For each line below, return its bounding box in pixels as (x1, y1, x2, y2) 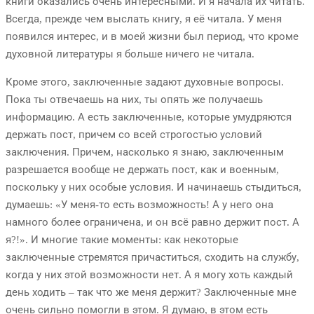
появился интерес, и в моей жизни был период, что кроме (6, 31, 299, 43)
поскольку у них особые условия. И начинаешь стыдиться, (6, 182, 301, 193)
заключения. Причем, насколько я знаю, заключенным (6, 146, 284, 158)
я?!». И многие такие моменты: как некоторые (6, 234, 238, 246)
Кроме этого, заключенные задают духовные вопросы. (6, 76, 284, 88)
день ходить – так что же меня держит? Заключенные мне (6, 287, 296, 299)
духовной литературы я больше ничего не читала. (6, 48, 254, 60)
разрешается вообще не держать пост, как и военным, (6, 164, 279, 176)
